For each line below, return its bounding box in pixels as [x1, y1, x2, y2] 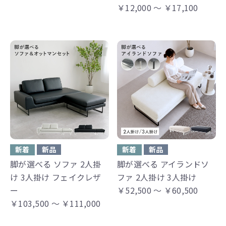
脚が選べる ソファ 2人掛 [10, 157, 101, 170]
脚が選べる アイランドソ [117, 157, 209, 170]
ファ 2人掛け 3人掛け [117, 171, 197, 183]
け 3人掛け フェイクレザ [10, 171, 101, 183]
